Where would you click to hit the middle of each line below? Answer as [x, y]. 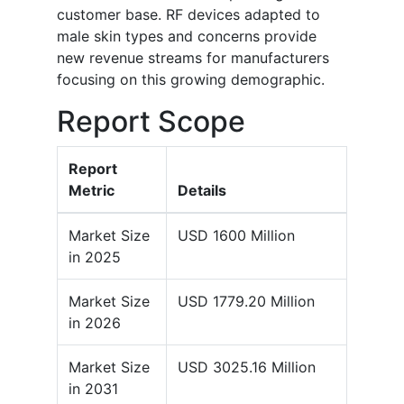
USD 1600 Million [236, 236]
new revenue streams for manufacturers [193, 58]
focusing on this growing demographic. [191, 80]
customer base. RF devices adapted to [188, 15]
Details [202, 191]
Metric [92, 191]
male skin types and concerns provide [187, 37]
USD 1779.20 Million [246, 302]
